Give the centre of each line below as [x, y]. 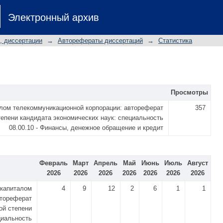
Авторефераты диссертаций [100, 41]
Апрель [106, 163]
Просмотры [189, 92]
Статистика [175, 41]
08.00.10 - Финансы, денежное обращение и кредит [86, 128]
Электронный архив [54, 17]
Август [198, 163]
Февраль [54, 163]
